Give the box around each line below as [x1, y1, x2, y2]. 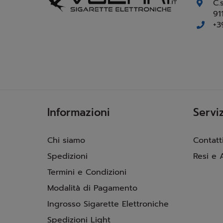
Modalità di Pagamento [47, 182, 137, 194]
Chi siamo [47, 134, 85, 146]
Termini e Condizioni [47, 166, 126, 178]
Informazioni [47, 104, 110, 120]
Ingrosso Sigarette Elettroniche [47, 198, 169, 210]
